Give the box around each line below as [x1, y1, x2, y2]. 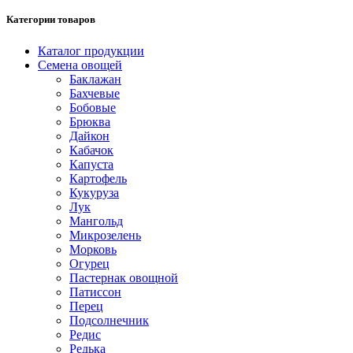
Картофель [69, 171, 127, 185]
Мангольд [69, 214, 123, 228]
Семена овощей [38, 58, 122, 72]
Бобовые [69, 100, 116, 114]
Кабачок [69, 143, 113, 157]
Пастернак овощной [69, 270, 178, 284]
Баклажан [69, 72, 121, 86]
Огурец [69, 256, 110, 270]
